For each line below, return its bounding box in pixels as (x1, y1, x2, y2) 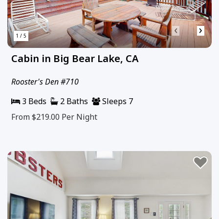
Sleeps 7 (100, 95, 133, 107)
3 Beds (20, 95, 46, 107)
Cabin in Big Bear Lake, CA (11, 51, 138, 65)
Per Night (62, 111, 97, 122)
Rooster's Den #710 (11, 76, 79, 87)
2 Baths (58, 95, 88, 107)
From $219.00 (11, 111, 62, 122)
